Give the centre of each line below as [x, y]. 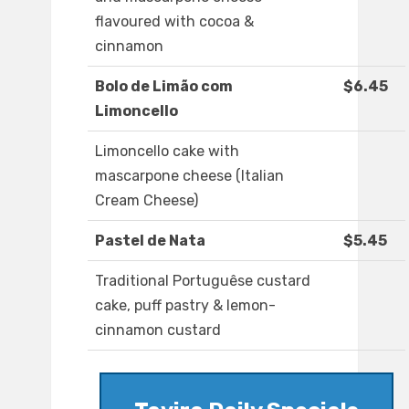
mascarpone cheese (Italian [189, 176]
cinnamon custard [158, 330]
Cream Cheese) [147, 201]
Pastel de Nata [150, 241]
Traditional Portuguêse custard [203, 281]
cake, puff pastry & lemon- [185, 306]
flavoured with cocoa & [174, 22]
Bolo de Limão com [164, 87]
